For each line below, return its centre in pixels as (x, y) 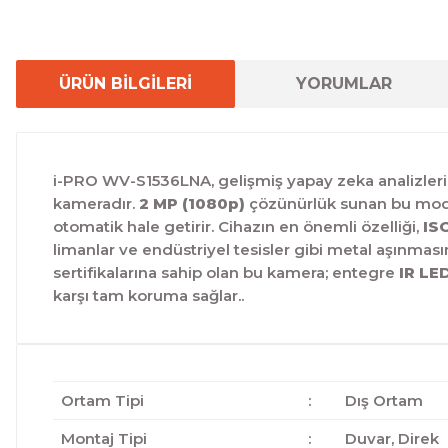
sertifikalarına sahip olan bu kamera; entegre (226, 272)
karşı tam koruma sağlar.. (148, 295)
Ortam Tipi (102, 400)
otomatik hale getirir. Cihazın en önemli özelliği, (238, 226)
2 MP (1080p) (192, 203)
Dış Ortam (383, 400)
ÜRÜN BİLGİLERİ (125, 83)
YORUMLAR (344, 83)
